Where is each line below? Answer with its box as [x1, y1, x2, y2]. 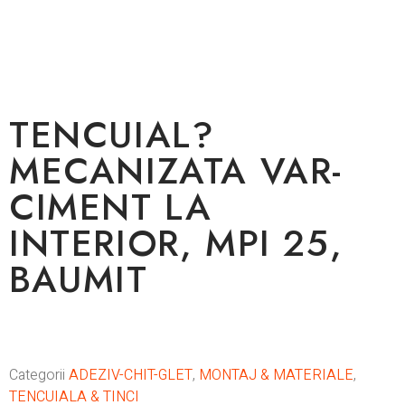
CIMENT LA [9, 181, 212, 233]
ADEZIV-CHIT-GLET [69, 364, 193, 387]
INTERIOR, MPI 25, [9, 217, 344, 269]
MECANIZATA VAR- [9, 145, 344, 197]
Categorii [9, 364, 65, 387]
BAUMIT [9, 253, 148, 306]
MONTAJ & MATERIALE [199, 364, 353, 387]
